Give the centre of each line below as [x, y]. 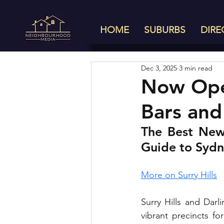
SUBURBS [165, 30]
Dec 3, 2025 [159, 68]
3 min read [196, 68]
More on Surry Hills [179, 175]
